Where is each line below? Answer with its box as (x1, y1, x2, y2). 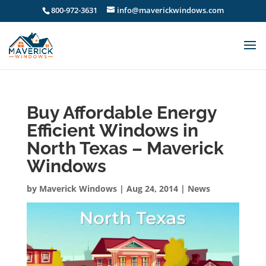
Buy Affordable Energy (26, 102, 217, 123)
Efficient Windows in (26, 119, 198, 141)
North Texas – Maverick (26, 137, 224, 159)
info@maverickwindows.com (116, 4, 224, 15)
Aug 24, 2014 (126, 182, 178, 194)
